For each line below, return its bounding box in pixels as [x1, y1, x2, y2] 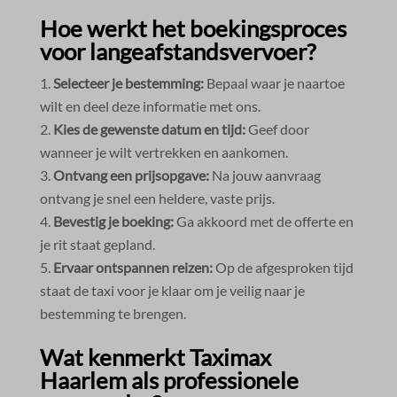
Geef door [245, 120, 309, 137]
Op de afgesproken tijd [212, 258, 354, 276]
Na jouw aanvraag [208, 166, 321, 183]
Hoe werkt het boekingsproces [39, 13, 346, 43]
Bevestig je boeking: [52, 212, 174, 230]
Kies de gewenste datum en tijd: [52, 120, 245, 137]
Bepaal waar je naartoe [203, 74, 345, 91]
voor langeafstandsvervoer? [39, 36, 315, 66]
